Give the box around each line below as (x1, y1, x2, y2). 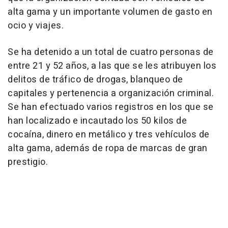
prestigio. (8, 155, 48, 169)
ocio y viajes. (8, 19, 64, 33)
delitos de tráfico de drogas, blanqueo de (8, 73, 183, 87)
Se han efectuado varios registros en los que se (8, 100, 214, 115)
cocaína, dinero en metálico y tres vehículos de (8, 128, 210, 142)
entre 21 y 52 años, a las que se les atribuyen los (8, 59, 216, 73)
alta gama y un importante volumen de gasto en (8, 5, 213, 19)
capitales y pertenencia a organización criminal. (8, 87, 214, 101)
